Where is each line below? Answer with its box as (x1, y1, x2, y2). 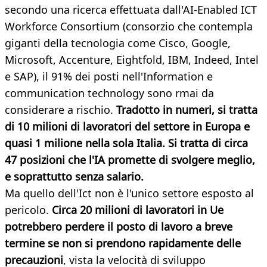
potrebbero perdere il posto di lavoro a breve (5, 219, 232, 234)
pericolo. (5, 203, 52, 218)
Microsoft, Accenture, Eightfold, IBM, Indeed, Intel (5, 52, 259, 67)
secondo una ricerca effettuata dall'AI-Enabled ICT (5, 2, 257, 17)
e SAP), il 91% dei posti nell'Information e (5, 69, 213, 84)
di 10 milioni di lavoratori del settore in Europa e (5, 119, 250, 134)
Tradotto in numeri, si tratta (113, 103, 257, 117)
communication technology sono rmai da (5, 86, 214, 101)
